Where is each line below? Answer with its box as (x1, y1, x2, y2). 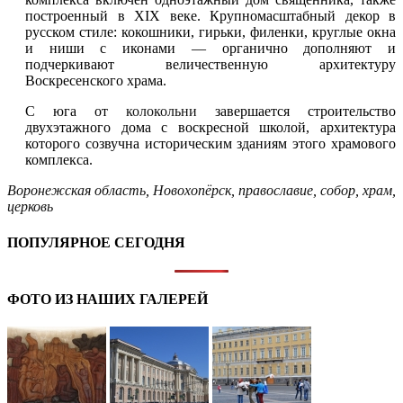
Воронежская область (7, 183, 146, 199)
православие (238, 183, 313, 199)
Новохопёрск (153, 183, 231, 199)
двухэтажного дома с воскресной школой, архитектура (25, 120, 396, 136)
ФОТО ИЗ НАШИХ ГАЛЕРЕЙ (7, 291, 208, 308)
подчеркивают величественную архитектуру (25, 57, 396, 73)
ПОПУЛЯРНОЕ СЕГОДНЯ (7, 234, 185, 250)
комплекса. (25, 152, 93, 168)
